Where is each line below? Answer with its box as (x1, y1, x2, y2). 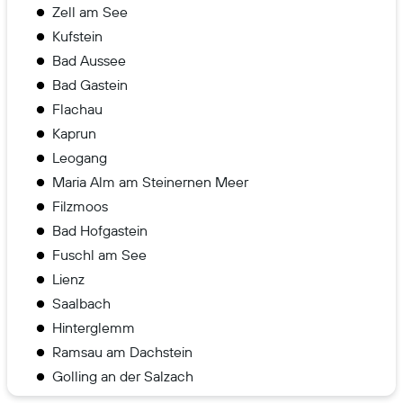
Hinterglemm (52, 318, 135, 336)
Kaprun (52, 123, 96, 142)
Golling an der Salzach (52, 366, 193, 385)
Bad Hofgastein (52, 220, 148, 239)
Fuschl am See (52, 245, 147, 264)
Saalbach (52, 293, 111, 312)
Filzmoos (52, 196, 108, 215)
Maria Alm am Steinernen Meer (52, 172, 248, 191)
